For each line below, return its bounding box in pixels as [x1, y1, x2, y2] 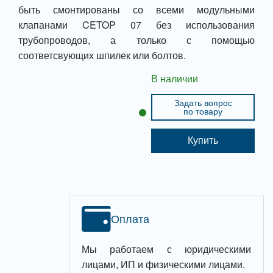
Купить [188, 135, 218, 146]
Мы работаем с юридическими [82, 244, 251, 255]
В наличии [151, 74, 198, 85]
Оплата [111, 213, 149, 225]
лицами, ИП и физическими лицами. [82, 260, 245, 271]
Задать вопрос [174, 98, 232, 108]
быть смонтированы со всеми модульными [18, 2, 255, 17]
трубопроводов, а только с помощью [18, 33, 255, 48]
